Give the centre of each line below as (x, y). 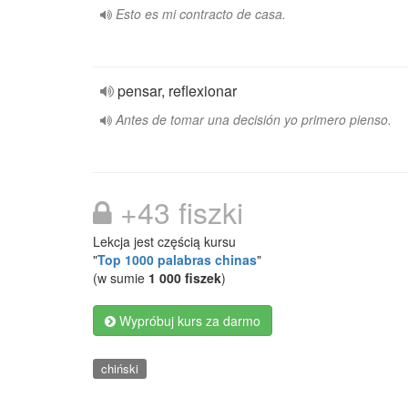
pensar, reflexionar (177, 91)
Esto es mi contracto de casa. (201, 14)
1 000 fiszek (185, 278)
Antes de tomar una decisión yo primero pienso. (254, 119)
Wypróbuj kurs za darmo (188, 321)
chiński (119, 368)
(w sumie (121, 278)
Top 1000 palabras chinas (177, 260)
